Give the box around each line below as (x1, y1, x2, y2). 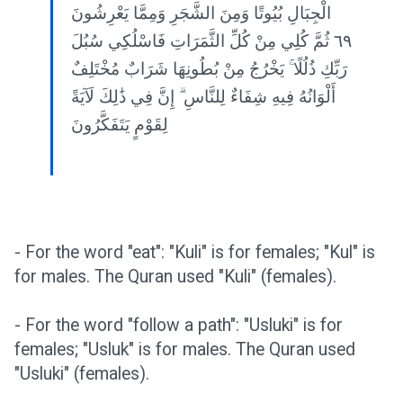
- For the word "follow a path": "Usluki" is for (14, 315, 343, 336)
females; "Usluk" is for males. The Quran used (14, 339, 355, 360)
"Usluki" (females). (14, 363, 149, 384)
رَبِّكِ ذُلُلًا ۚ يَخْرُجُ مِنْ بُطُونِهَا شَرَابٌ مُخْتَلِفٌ (71, 58, 347, 79)
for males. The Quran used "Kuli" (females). (14, 266, 336, 287)
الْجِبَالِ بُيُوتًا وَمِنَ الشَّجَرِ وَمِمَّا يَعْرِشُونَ (71, 3, 331, 23)
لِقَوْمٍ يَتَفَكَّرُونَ (71, 114, 168, 135)
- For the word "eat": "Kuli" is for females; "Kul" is (14, 242, 375, 263)
